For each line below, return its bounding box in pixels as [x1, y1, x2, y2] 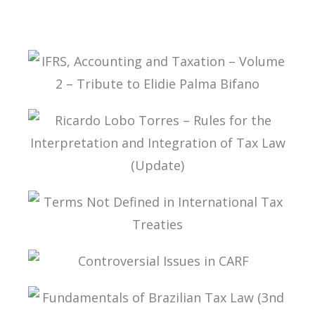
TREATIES [42, 257, 86, 270]
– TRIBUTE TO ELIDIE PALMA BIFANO [42, 116, 213, 129]
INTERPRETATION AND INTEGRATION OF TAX [42, 198, 255, 211]
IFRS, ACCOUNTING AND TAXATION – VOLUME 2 [42, 107, 269, 120]
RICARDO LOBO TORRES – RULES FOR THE [42, 188, 239, 202]
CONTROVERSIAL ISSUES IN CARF [42, 284, 197, 297]
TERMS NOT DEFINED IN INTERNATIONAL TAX [42, 247, 257, 261]
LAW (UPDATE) [42, 207, 111, 220]
